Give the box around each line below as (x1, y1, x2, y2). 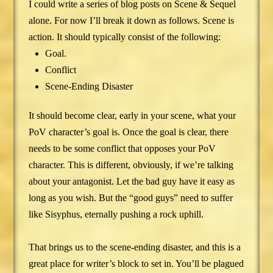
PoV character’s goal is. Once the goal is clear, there (29, 127, 229, 138)
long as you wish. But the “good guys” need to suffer (29, 193, 233, 204)
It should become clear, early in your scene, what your (29, 110, 236, 121)
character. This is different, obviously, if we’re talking (29, 160, 234, 171)
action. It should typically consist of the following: (29, 32, 221, 43)
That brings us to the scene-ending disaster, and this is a (29, 242, 241, 253)
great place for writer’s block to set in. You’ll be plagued (29, 258, 244, 269)
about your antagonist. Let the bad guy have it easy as (29, 176, 235, 187)
